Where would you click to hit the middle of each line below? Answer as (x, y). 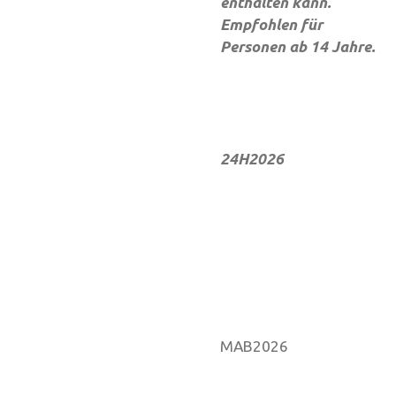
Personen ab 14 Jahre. (297, 46)
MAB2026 (254, 346)
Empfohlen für (271, 24)
